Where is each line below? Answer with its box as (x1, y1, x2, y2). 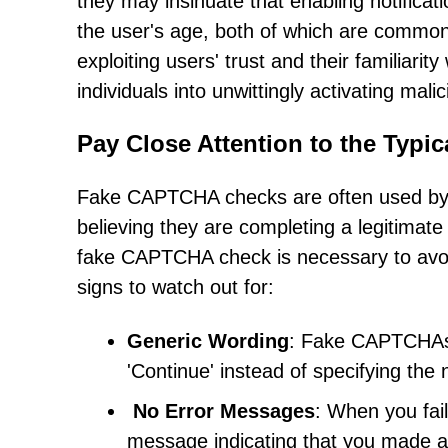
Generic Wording (127, 330, 289, 352)
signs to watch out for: (77, 276, 274, 298)
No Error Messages (133, 400, 315, 422)
